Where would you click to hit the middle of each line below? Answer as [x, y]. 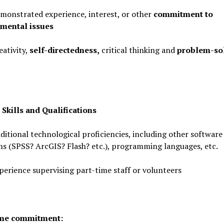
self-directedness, [64, 50]
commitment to [183, 14]
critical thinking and [138, 50]
